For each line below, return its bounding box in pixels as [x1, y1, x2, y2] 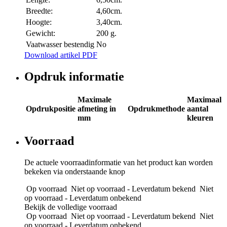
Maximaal [187, 95, 221, 104]
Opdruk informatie [24, 69, 124, 83]
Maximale [78, 95, 111, 104]
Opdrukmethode [128, 104, 185, 113]
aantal [187, 104, 208, 113]
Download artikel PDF [24, 50, 97, 59]
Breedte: [26, 6, 53, 15]
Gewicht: [26, 28, 55, 37]
